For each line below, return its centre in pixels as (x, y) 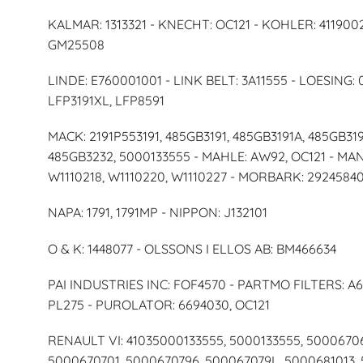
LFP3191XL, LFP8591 (106, 100)
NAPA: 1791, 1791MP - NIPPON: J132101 (157, 213)
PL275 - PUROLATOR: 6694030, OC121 (158, 304)
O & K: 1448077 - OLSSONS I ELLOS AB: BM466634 (192, 248)
